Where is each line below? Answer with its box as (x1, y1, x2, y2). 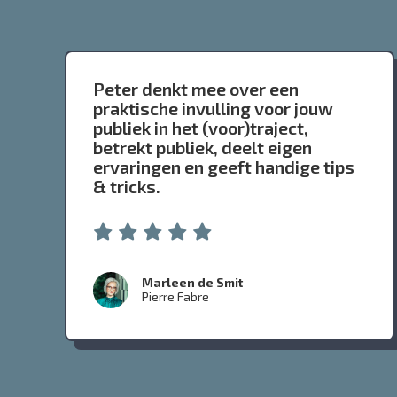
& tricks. (92, 175, 160, 198)
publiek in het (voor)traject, (92, 117, 308, 139)
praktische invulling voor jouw (92, 97, 333, 120)
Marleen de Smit (141, 275, 243, 291)
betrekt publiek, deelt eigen (92, 136, 312, 159)
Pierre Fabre (141, 289, 209, 305)
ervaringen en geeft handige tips (92, 156, 354, 178)
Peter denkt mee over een (92, 78, 299, 100)
